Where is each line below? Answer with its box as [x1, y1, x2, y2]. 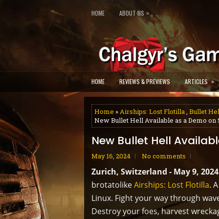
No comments [142, 152, 186, 160]
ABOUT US [119, 9, 144, 17]
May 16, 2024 [91, 152, 131, 160]
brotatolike [91, 179, 134, 190]
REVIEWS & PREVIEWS [119, 77, 170, 86]
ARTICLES [185, 77, 208, 86]
